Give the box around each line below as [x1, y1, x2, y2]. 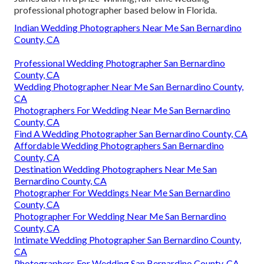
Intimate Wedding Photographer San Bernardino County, [14, 233, 241, 245]
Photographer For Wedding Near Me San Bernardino [14, 210, 226, 222]
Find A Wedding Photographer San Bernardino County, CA [14, 127, 247, 139]
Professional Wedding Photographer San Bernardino [14, 57, 225, 68]
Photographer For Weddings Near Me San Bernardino [14, 186, 230, 198]
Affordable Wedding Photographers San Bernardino [14, 139, 224, 151]
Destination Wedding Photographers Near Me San [14, 163, 217, 174]
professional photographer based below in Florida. [14, 4, 217, 15]
